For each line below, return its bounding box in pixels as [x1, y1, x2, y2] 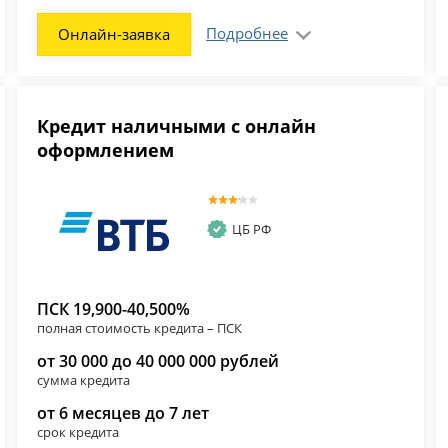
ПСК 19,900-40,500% [37, 297, 191, 320]
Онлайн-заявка [58, 24, 171, 45]
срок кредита [37, 422, 120, 441]
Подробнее [206, 23, 289, 44]
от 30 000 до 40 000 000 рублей [37, 349, 280, 372]
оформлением [37, 138, 175, 163]
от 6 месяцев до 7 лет [37, 401, 210, 424]
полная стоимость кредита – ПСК [37, 318, 243, 337]
